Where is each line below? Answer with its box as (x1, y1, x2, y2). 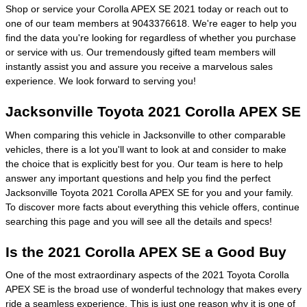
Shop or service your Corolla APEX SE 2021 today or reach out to (5, 3, 288, 14)
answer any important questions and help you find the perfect (5, 172, 271, 184)
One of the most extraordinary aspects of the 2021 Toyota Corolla (5, 269, 289, 280)
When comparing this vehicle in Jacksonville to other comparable (5, 129, 286, 140)
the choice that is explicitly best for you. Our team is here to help (5, 158, 283, 169)
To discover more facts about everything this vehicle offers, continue (5, 201, 299, 212)
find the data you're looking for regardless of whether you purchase (5, 32, 296, 43)
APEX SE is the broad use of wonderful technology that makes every (5, 284, 302, 295)
